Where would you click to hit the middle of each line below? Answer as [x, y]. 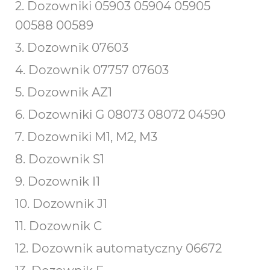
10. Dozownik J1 [61, 204]
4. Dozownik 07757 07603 [92, 70]
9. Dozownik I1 [58, 181]
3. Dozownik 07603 [72, 48]
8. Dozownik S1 [60, 159]
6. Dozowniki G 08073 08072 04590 [120, 115]
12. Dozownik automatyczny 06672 [118, 248]
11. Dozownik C [58, 226]
